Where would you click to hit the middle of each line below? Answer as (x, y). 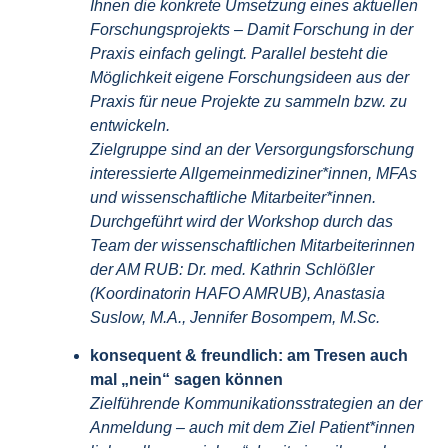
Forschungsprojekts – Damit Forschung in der (251, 30)
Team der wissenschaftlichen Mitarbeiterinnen (252, 246)
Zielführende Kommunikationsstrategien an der (256, 404)
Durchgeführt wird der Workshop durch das (241, 222)
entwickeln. (130, 126)
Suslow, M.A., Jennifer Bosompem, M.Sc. (235, 318)
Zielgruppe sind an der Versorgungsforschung (252, 150)
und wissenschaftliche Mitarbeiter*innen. (233, 198)
